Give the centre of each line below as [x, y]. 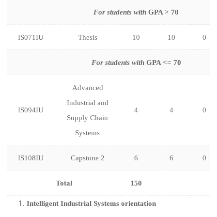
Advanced [87, 88]
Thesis [87, 37]
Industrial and [87, 103]
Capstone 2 [87, 158]
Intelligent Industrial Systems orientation [91, 203]
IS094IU [31, 110]
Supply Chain [87, 118]
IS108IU [31, 158]
